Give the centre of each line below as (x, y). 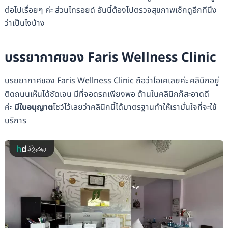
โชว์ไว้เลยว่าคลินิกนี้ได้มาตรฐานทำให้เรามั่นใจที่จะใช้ (135, 108)
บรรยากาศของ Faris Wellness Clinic (110, 57)
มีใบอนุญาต (33, 108)
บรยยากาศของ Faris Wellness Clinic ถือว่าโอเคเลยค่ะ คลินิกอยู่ (112, 81)
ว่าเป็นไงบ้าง (24, 24)
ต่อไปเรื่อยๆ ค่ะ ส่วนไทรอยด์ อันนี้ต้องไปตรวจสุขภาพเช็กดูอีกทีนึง (110, 10)
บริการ (15, 121)
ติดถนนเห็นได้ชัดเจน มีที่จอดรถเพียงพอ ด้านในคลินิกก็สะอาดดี (107, 94)
